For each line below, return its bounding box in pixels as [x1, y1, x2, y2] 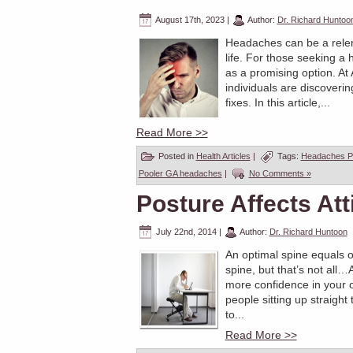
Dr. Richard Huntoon [269, 226, 347, 236]
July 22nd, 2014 [155, 226, 217, 236]
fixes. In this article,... [225, 96, 330, 109]
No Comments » [248, 168, 311, 178]
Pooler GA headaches [138, 168, 222, 178]
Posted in [155, 150, 196, 161]
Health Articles [195, 150, 251, 161]
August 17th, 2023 [154, 14, 225, 24]
